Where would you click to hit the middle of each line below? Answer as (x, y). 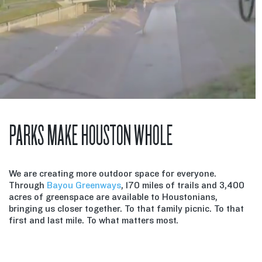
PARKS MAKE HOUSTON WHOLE (91, 136)
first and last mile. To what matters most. (94, 220)
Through (28, 185)
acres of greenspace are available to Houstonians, (113, 196)
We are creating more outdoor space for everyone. (113, 173)
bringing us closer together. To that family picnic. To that (126, 208)
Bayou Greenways (84, 185)
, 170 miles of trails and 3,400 (183, 185)
